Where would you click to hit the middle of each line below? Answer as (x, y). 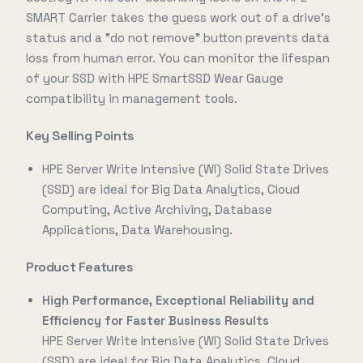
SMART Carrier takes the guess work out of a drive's (178, 17)
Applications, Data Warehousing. (137, 230)
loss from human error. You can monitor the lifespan (178, 58)
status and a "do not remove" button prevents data (178, 38)
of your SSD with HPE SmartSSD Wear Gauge (155, 78)
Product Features (80, 267)
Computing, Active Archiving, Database (157, 209)
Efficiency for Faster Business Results (156, 320)
